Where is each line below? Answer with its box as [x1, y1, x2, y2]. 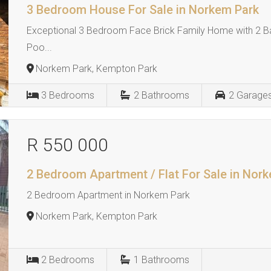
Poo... [27, 42, 53, 53]
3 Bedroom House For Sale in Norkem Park [27, 2, 260, 17]
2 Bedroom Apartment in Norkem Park [27, 189, 191, 201]
